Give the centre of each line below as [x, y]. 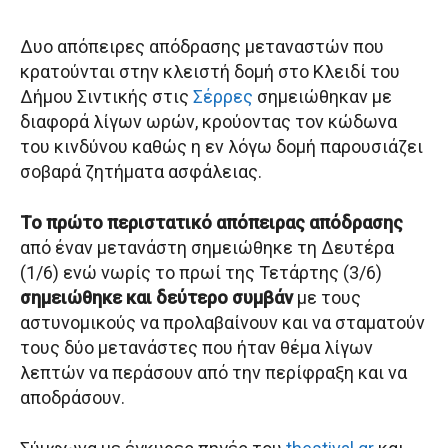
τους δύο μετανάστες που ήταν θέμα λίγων [196, 348]
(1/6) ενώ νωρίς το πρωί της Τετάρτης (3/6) [201, 273]
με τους [327, 298]
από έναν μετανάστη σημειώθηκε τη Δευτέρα [207, 248]
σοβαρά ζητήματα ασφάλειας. [141, 172]
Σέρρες [223, 97]
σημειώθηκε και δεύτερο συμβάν [156, 298]
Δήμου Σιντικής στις [106, 97]
